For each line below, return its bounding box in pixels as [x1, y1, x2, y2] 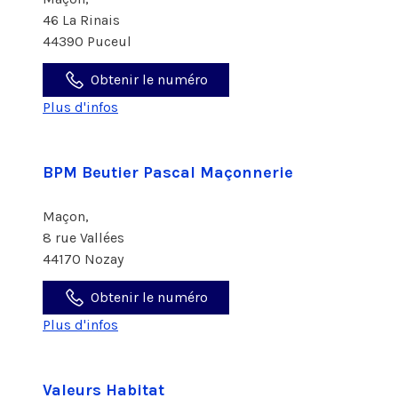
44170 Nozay [43, 251, 123, 267]
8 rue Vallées [43, 229, 128, 246]
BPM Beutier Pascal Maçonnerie [43, 163, 293, 182]
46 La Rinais [43, 12, 123, 28]
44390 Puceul [43, 33, 131, 50]
